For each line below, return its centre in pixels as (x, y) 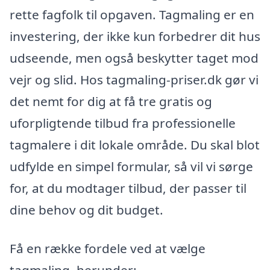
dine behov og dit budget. (86, 210)
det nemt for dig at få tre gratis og (111, 102)
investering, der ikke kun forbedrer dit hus (135, 36)
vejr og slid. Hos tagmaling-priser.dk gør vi (134, 80)
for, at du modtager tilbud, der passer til (128, 188)
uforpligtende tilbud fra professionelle (123, 123)
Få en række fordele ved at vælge (108, 248)
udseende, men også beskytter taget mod (134, 58)
